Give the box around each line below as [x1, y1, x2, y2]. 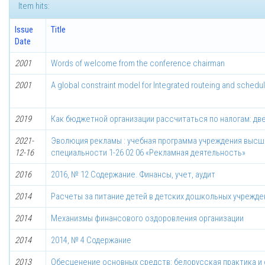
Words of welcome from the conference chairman [51, 58, 225, 69]
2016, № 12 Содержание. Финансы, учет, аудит [51, 169, 215, 180]
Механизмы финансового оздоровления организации [51, 213, 244, 224]
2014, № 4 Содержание [51, 235, 131, 245]
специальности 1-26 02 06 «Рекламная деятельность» [51, 147, 245, 158]
